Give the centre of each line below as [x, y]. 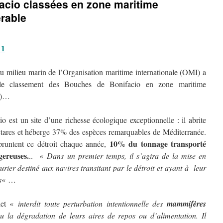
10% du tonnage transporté [158, 144]
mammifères [187, 204]
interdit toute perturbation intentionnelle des [92, 203]
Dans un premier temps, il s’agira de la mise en [126, 156]
